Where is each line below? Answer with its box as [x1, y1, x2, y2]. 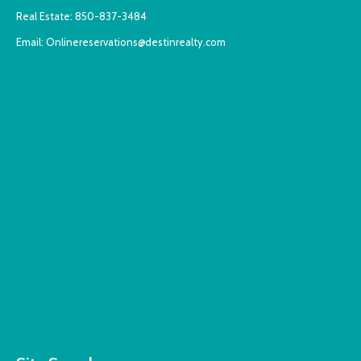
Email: [16, 35, 46, 48]
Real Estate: [16, 10, 75, 23]
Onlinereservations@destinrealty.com [46, 35, 226, 48]
